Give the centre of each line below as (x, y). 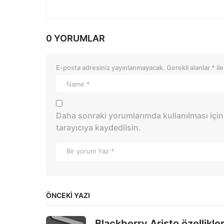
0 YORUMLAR (75, 38)
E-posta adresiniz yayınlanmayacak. (110, 68)
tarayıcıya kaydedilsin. (98, 128)
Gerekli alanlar (189, 68)
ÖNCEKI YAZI (68, 195)
